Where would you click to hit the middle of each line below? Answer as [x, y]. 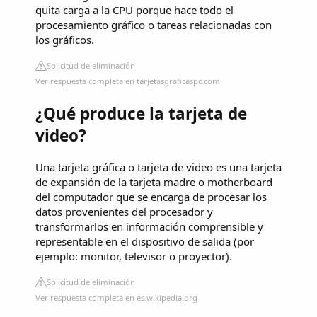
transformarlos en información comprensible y [149, 226]
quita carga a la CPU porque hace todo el [134, 10]
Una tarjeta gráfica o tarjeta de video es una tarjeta [158, 167]
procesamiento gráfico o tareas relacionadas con [154, 25]
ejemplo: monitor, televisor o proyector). [134, 256]
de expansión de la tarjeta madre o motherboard [154, 181]
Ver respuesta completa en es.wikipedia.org [116, 297]
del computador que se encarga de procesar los [151, 196]
